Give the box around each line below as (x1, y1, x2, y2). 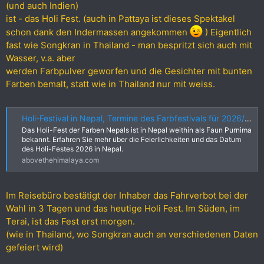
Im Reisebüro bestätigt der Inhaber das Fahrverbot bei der (6, 190, 248, 202)
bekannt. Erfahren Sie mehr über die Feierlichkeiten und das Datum (22, 134, 241, 144)
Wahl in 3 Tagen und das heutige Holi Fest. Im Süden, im (6, 203, 240, 214)
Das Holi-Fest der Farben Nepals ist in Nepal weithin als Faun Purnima (22, 125, 252, 134)
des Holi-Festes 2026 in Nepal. (22, 144, 123, 153)
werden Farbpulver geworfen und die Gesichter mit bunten (6, 65, 252, 77)
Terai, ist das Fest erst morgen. (6, 216, 135, 227)
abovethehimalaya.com (22, 155, 99, 164)
